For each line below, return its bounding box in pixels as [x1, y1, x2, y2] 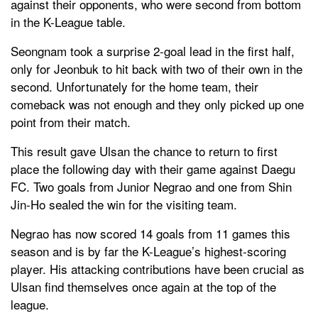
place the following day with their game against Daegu [11, 159, 295, 177]
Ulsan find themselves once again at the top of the [11, 277, 276, 295]
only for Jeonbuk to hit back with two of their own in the [11, 59, 302, 77]
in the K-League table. [11, 12, 126, 31]
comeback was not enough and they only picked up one [11, 94, 304, 113]
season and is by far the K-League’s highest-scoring [11, 241, 286, 260]
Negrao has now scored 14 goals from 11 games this [11, 224, 290, 242]
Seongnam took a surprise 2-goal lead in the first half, [11, 41, 295, 60]
